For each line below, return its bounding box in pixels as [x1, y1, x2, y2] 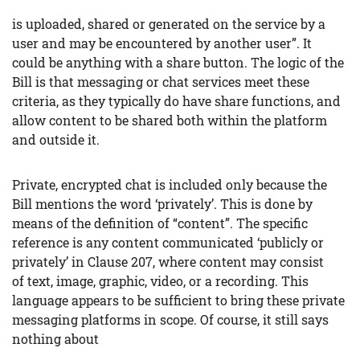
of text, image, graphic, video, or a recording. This [12, 272, 309, 289]
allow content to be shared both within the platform [12, 112, 327, 129]
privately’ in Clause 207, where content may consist [12, 253, 324, 270]
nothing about [12, 330, 99, 347]
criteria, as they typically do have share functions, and [12, 92, 341, 109]
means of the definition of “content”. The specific [12, 215, 308, 231]
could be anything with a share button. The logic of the [12, 54, 344, 71]
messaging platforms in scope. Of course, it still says [12, 311, 329, 328]
